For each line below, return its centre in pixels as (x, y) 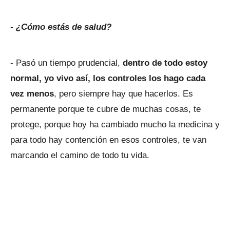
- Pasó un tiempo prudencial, (66, 63)
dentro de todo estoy (165, 63)
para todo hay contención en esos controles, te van (108, 140)
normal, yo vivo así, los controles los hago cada (108, 78)
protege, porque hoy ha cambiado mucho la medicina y (115, 124)
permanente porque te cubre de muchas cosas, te (106, 109)
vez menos (32, 94)
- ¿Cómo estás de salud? (61, 27)
